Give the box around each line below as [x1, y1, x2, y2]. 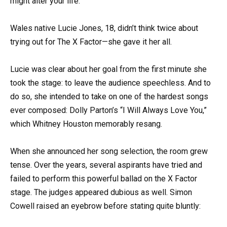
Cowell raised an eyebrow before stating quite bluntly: [10, 201, 201, 211]
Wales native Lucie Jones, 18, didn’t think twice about [10, 23, 198, 33]
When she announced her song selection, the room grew [10, 146, 208, 157]
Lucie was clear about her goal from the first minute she [10, 64, 207, 74]
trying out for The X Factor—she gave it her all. [10, 36, 172, 47]
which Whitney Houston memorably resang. [10, 119, 162, 129]
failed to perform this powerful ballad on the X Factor [10, 174, 197, 184]
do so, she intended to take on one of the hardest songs [10, 92, 208, 102]
